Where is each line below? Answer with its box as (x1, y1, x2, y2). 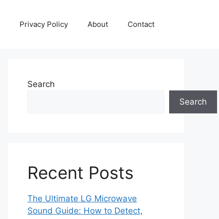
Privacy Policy (20, 20, 68, 29)
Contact (128, 20, 154, 29)
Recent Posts (27, 162, 133, 183)
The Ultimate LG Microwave (27, 194, 137, 203)
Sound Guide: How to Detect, (27, 206, 143, 216)
